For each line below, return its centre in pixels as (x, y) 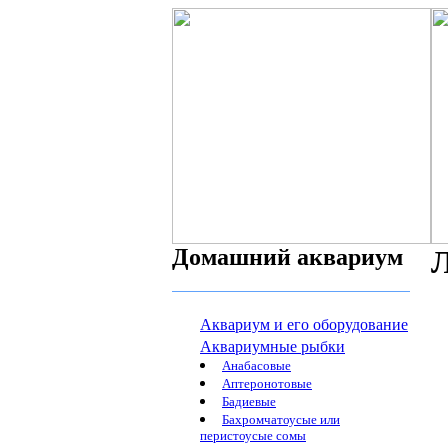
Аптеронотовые (267, 383)
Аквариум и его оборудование (304, 324)
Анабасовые (256, 365)
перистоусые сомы (253, 436)
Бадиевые (249, 401)
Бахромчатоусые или (281, 419)
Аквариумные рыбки (272, 346)
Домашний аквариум (287, 257)
